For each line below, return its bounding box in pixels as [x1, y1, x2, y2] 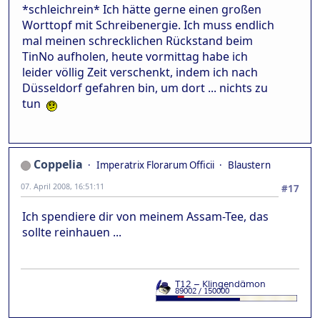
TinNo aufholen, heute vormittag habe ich [22, 49, 248, 64]
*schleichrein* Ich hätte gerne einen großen [22, 1, 261, 17]
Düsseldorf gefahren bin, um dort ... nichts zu [22, 80, 268, 96]
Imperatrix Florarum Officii [96, 158, 214, 171]
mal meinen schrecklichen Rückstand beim [22, 33, 253, 49]
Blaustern [228, 158, 271, 171]
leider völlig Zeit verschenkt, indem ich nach [22, 64, 258, 80]
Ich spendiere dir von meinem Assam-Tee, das [22, 208, 269, 224]
